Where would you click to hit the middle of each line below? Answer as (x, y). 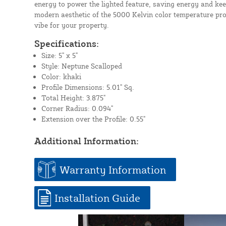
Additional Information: (86, 140)
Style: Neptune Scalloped (81, 66)
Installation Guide (97, 197)
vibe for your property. (71, 25)
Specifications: (66, 43)
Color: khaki (61, 76)
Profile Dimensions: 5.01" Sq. (88, 87)
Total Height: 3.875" (73, 97)
